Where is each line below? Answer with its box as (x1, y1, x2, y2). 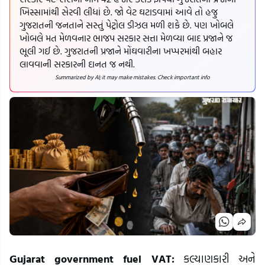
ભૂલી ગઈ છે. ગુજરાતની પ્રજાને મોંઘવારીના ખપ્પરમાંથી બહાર (20, 44, 222, 59)
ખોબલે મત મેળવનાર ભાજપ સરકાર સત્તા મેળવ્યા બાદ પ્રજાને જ (20, 31, 232, 46)
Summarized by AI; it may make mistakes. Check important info (55, 73, 210, 82)
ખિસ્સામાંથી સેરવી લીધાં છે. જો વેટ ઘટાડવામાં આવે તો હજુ (20, 5, 218, 20)
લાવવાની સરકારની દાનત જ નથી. (20, 57, 135, 72)
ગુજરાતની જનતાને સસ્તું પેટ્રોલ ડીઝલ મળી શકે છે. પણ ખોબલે (20, 18, 234, 33)
